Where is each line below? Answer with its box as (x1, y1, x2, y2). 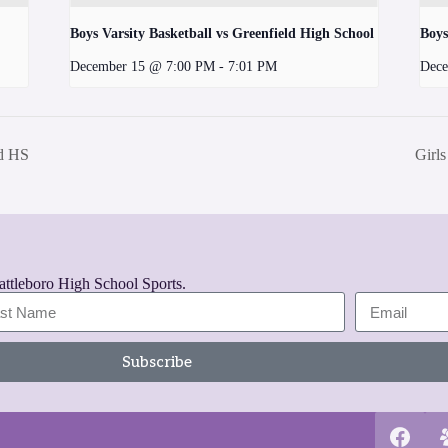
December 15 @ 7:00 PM (70, 58, 216, 75)
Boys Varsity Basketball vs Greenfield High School (70, 26, 375, 42)
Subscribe (121, 352, 192, 371)
